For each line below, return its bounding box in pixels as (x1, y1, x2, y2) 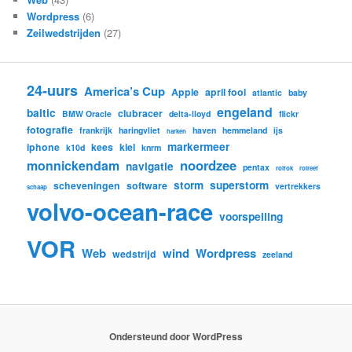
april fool (205, 84, 247, 99)
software (126, 178, 168, 192)
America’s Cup (84, 82, 166, 100)
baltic (27, 104, 57, 120)
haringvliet (119, 123, 161, 136)
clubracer (118, 105, 163, 120)
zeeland (262, 247, 293, 260)
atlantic (252, 86, 283, 98)
